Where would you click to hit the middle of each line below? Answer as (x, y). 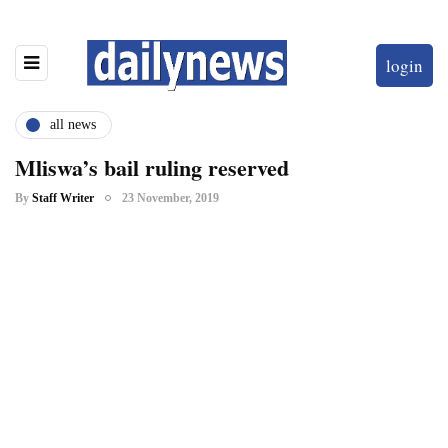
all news (73, 125)
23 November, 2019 (170, 197)
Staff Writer (63, 197)
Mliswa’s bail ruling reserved (152, 167)
